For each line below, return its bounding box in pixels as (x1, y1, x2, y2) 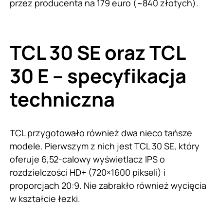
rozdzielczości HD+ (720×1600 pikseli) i (10, 166, 165, 178)
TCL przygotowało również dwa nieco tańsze (10, 127, 192, 139)
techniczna (10, 85, 115, 112)
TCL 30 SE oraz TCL (10, 38, 185, 66)
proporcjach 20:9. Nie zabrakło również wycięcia (10, 179, 206, 191)
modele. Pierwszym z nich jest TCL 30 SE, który (10, 140, 200, 152)
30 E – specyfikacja (10, 62, 186, 89)
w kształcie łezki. (10, 192, 82, 204)
